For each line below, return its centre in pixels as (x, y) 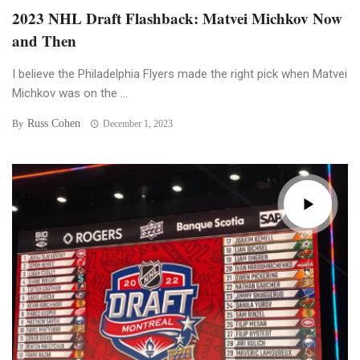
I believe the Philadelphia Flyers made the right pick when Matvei (180, 74)
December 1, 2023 (137, 124)
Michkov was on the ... (70, 94)
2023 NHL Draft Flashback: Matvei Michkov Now (177, 18)
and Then (44, 41)
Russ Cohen (54, 124)
